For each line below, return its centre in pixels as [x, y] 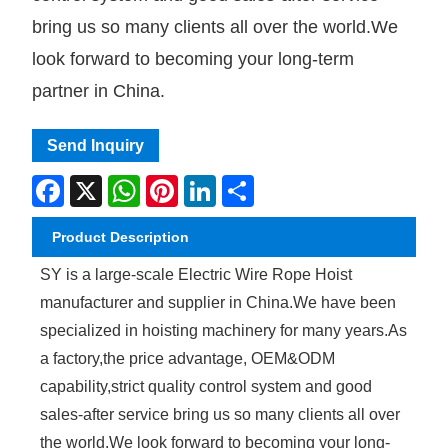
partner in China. [99, 90]
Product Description [121, 236]
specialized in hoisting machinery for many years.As [224, 330]
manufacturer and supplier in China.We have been [218, 302]
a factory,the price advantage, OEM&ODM [188, 358]
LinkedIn [243, 182]
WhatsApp [173, 182]
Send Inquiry [96, 145]
